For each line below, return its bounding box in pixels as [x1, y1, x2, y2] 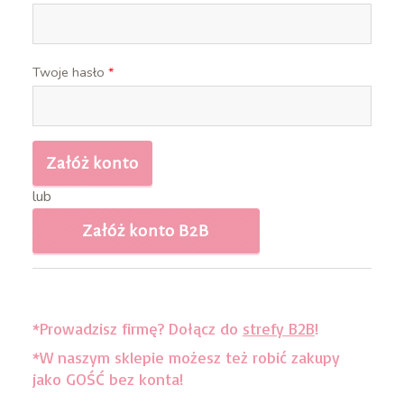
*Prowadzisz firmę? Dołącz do [32, 317, 243, 338]
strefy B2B [242, 317, 315, 338]
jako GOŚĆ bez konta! [32, 368, 183, 389]
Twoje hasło [32, 62, 108, 81]
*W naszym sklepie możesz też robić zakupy [32, 346, 340, 367]
